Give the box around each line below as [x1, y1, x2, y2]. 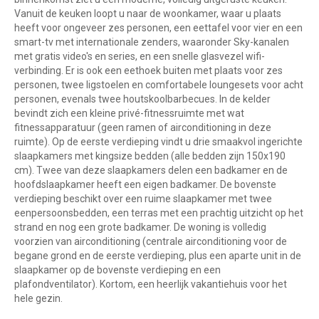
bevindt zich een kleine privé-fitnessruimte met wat [14, 108, 244, 120]
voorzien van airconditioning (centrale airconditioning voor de [14, 236, 287, 248]
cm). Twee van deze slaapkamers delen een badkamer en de [14, 164, 288, 177]
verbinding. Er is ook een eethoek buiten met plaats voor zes [14, 65, 283, 77]
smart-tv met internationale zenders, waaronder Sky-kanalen [14, 36, 289, 48]
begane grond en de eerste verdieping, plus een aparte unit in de [14, 250, 301, 262]
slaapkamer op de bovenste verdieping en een [14, 264, 221, 276]
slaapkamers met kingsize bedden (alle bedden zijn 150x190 [14, 150, 286, 162]
